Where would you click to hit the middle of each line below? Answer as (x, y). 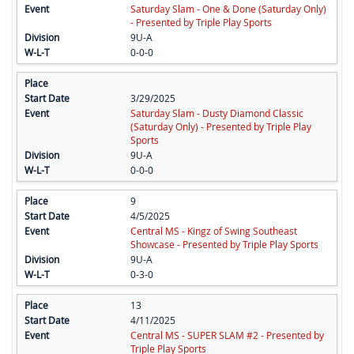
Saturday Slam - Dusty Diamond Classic (217, 113)
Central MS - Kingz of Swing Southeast (213, 231)
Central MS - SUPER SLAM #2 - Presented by (227, 335)
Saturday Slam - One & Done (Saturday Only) (228, 9)
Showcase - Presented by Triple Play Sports (224, 245)
